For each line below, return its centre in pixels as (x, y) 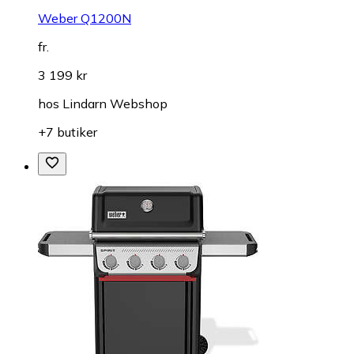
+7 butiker (68, 132)
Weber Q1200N (85, 19)
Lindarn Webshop (115, 104)
